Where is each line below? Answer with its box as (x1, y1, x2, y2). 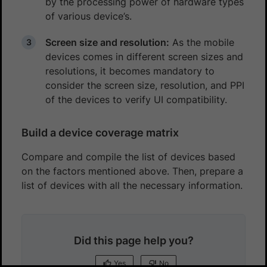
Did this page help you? (73, 234, 194, 247)
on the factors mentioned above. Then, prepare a (21, 164, 243, 177)
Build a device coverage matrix (21, 126, 179, 139)
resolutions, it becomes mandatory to (45, 64, 215, 77)
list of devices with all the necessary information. (21, 179, 243, 191)
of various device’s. (45, 10, 132, 22)
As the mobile (169, 36, 234, 48)
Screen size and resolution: (45, 36, 169, 48)
